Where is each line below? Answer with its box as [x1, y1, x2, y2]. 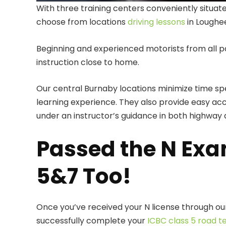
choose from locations [36, 16, 128, 28]
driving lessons [128, 16, 185, 28]
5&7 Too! [36, 161, 131, 191]
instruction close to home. [36, 56, 139, 68]
